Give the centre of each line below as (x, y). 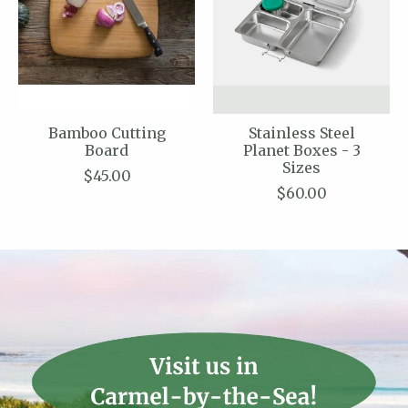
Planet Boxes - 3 (301, 151)
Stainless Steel (301, 133)
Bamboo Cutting (107, 133)
